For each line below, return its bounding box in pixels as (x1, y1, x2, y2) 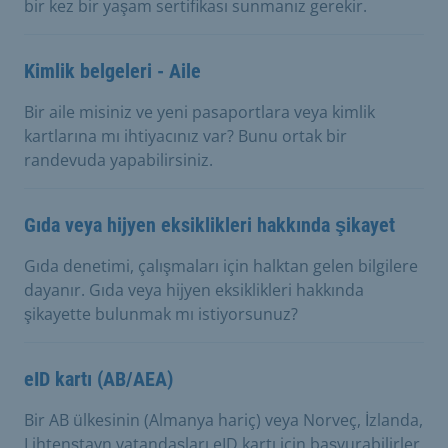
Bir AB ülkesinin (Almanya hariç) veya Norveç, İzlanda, (24, 408, 423, 431)
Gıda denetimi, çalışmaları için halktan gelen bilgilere (24, 254, 418, 277)
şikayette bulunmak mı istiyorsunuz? (24, 302, 298, 325)
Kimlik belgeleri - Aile (24, 58, 201, 83)
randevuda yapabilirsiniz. (24, 148, 213, 171)
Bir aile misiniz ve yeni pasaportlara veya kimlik (24, 100, 375, 123)
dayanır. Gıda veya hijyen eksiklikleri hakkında (24, 278, 364, 301)
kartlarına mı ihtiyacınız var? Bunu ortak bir (24, 124, 347, 147)
